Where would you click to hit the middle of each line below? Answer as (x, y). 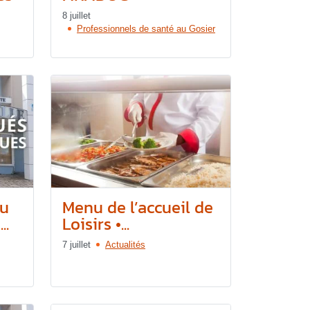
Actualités (125, 244)
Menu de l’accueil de (138, 207)
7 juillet (76, 244)
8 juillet (76, 15)
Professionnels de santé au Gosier (146, 28)
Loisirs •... (96, 224)
